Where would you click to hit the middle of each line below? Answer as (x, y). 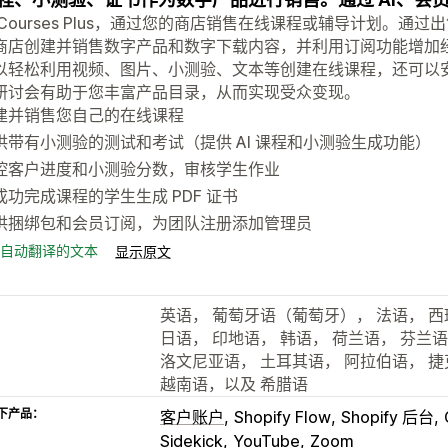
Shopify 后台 (387, 416)
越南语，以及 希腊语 (234, 383)
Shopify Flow (282, 416)
